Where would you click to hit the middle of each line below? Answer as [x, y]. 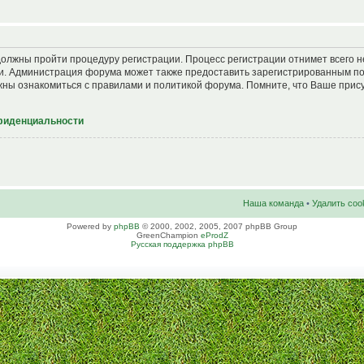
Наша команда [273, 203]
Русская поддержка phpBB [182, 244]
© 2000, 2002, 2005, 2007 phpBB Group [219, 226]
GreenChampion [168, 235]
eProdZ [214, 235]
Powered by [90, 226]
